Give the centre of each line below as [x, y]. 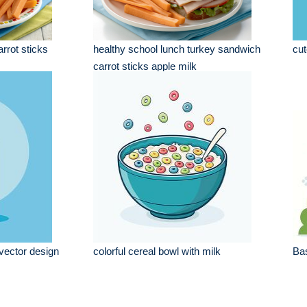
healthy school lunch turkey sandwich [177, 49]
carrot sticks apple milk [145, 66]
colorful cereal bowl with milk [157, 251]
